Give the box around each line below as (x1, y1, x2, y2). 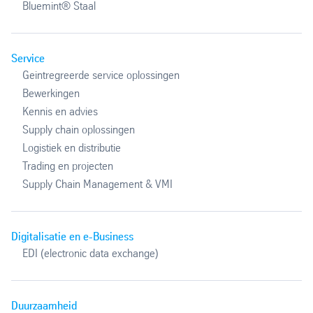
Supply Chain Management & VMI (22, 177, 173, 191)
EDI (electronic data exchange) (22, 246, 159, 260)
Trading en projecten (22, 159, 113, 173)
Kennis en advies (22, 104, 98, 118)
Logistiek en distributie (22, 140, 121, 154)
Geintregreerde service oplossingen (22, 68, 180, 82)
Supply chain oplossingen (22, 122, 135, 136)
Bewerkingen (22, 86, 80, 100)
